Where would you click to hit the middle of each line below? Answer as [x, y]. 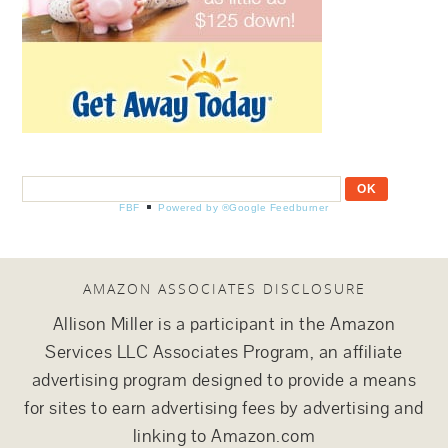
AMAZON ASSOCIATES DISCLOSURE [224, 288]
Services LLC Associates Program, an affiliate [224, 351]
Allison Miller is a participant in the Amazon [224, 323]
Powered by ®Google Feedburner [243, 207]
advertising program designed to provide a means [224, 379]
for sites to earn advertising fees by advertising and [224, 407]
